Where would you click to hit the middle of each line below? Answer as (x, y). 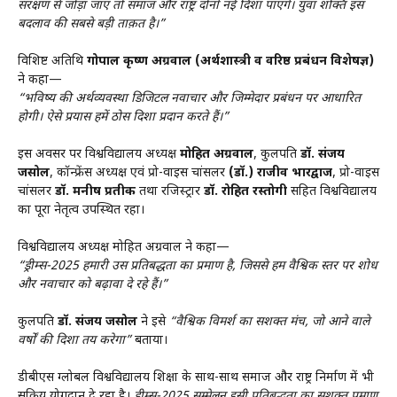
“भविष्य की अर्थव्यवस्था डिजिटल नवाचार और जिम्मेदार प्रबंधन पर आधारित (189, 98)
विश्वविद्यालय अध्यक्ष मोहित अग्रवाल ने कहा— (124, 247)
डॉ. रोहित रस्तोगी (245, 191)
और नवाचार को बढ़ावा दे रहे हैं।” (93, 284)
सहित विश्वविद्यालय (332, 191)
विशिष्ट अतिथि (52, 61)
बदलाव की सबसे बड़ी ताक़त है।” (91, 24)
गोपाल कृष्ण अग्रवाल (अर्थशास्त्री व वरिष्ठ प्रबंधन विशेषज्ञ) (230, 61)
